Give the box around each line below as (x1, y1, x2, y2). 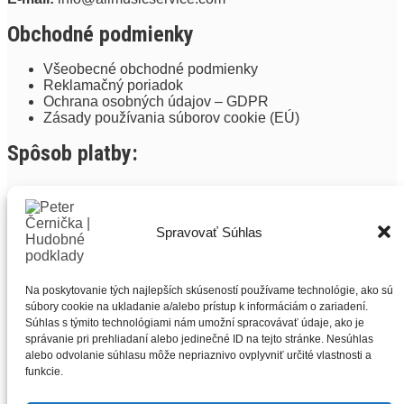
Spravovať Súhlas (156, 224, 262, 240)
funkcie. (25, 365, 63, 378)
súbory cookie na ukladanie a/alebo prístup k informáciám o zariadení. (25, 300, 368, 313)
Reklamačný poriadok (43, 78, 183, 93)
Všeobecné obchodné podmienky (43, 61, 258, 77)
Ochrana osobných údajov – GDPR (43, 94, 269, 109)
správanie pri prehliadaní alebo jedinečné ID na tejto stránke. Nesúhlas (25, 333, 373, 345)
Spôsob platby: (7, 141, 138, 166)
